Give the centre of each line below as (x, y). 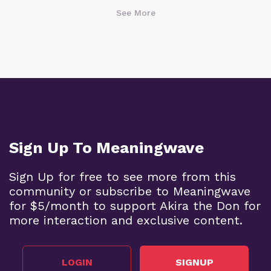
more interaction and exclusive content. (126, 220)
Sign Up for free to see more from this (122, 176)
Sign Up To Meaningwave (106, 147)
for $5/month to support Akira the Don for (135, 205)
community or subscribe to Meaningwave (130, 191)
